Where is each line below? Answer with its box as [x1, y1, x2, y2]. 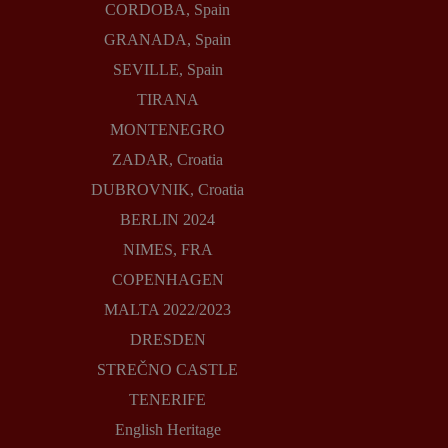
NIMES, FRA [122, 241, 213, 259]
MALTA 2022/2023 [104, 301, 232, 319]
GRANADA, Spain [104, 31, 232, 49]
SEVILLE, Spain [112, 61, 223, 79]
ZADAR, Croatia [112, 151, 224, 169]
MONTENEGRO [110, 121, 226, 139]
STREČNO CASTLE [97, 361, 239, 379]
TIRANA [136, 91, 199, 109]
